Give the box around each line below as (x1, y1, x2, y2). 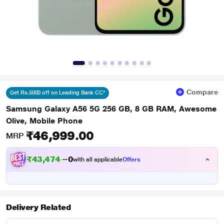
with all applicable (73, 156, 123, 163)
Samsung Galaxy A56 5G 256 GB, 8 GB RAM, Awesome (6, 104, 216, 113)
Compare (186, 88, 218, 96)
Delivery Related (6, 202, 71, 212)
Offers (122, 156, 140, 163)
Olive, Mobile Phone (6, 116, 82, 125)
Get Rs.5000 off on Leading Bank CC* (10, 89, 105, 96)
